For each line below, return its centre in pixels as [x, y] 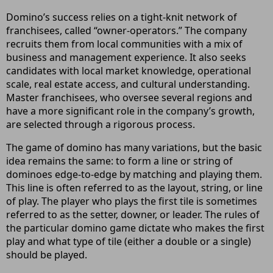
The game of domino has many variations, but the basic [134, 147]
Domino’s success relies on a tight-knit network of [122, 17]
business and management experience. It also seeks [126, 57]
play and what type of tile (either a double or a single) [129, 241]
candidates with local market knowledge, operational [129, 71]
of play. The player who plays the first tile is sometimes [132, 201]
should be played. [47, 255]
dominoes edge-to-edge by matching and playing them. [134, 174]
